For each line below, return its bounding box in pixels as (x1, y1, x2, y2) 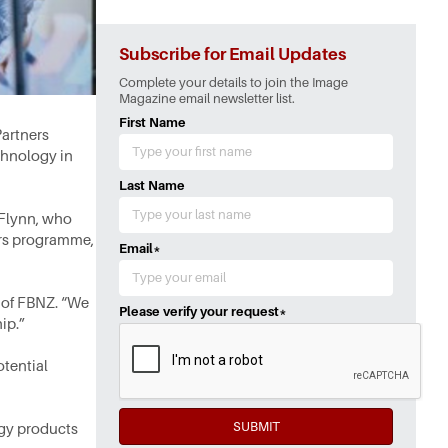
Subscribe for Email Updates (119, 45, 346, 64)
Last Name (119, 178, 185, 193)
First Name (119, 115, 186, 130)
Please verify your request (119, 304, 279, 319)
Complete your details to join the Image (119, 75, 348, 90)
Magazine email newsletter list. (119, 91, 295, 106)
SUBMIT (232, 419, 280, 434)
